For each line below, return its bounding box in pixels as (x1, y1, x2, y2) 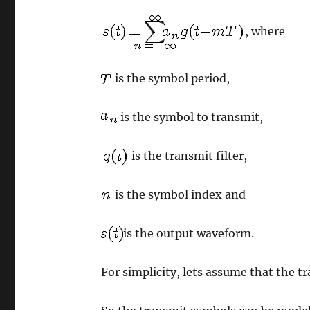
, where (245, 24, 286, 38)
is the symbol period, (112, 71, 230, 85)
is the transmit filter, (129, 149, 248, 163)
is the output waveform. (123, 226, 255, 240)
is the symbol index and (112, 188, 246, 201)
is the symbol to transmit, (118, 110, 264, 124)
